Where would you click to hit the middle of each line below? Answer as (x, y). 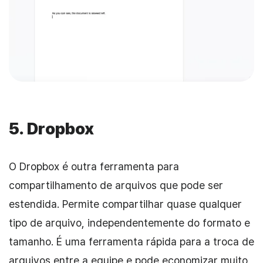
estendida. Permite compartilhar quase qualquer (125, 204)
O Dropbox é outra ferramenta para (94, 167)
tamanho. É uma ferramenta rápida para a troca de (131, 242)
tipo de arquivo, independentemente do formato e (129, 223)
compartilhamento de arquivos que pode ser (116, 186)
